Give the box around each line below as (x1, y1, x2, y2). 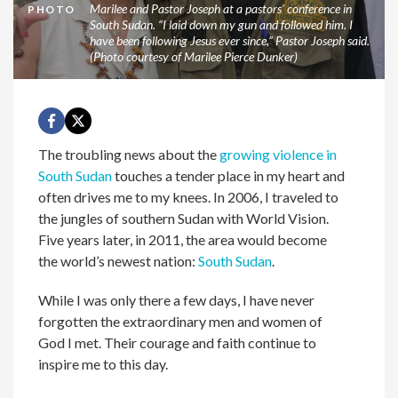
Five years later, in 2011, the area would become (38, 230, 328, 248)
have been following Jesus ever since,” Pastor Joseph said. (89, 32, 370, 48)
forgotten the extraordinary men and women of (38, 312, 323, 330)
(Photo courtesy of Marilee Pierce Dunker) (89, 48, 298, 64)
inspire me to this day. (38, 354, 169, 372)
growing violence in (219, 145, 338, 163)
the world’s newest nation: (38, 251, 199, 269)
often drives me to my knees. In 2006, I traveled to (38, 187, 339, 205)
